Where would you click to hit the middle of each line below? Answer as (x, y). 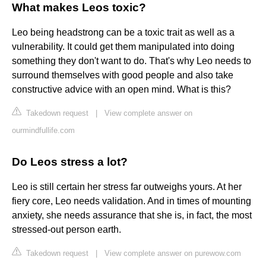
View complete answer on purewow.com (173, 254)
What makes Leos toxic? (79, 8)
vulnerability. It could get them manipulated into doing (123, 47)
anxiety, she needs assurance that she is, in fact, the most (132, 216)
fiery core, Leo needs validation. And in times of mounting (132, 201)
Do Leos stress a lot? (70, 162)
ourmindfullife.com (43, 131)
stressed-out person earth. (66, 230)
